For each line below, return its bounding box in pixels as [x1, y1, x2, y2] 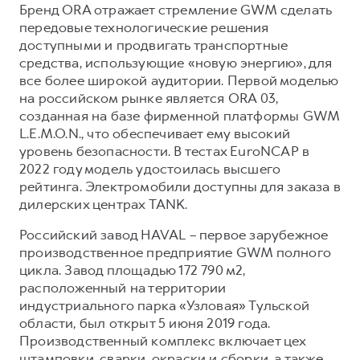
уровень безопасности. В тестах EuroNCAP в [19, 141, 310, 160]
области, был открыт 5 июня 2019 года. [19, 313, 271, 332]
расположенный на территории [19, 278, 227, 297]
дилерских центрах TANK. [19, 194, 188, 213]
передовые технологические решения [19, 18, 269, 36]
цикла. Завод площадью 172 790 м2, [19, 260, 246, 279]
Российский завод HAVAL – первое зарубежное [19, 225, 329, 243]
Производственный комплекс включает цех [19, 331, 306, 350]
